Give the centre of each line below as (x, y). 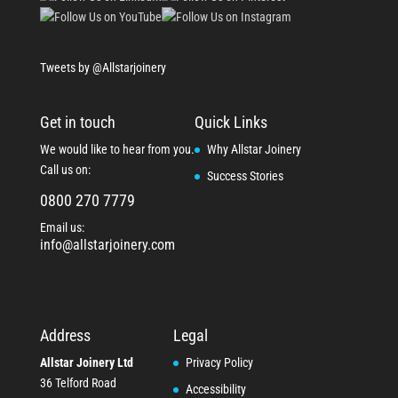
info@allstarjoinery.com (107, 245)
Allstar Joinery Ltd (86, 363)
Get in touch (77, 123)
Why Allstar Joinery (254, 150)
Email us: (62, 228)
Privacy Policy (219, 363)
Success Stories (245, 176)
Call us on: (65, 170)
